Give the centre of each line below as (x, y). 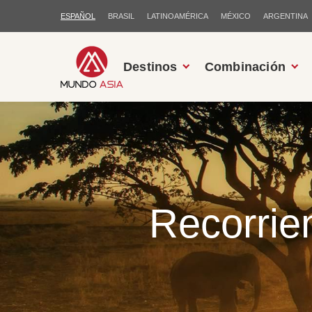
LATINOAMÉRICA (178, 16)
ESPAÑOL (78, 16)
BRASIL (121, 16)
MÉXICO (236, 16)
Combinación (245, 67)
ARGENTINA (286, 16)
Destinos (150, 67)
